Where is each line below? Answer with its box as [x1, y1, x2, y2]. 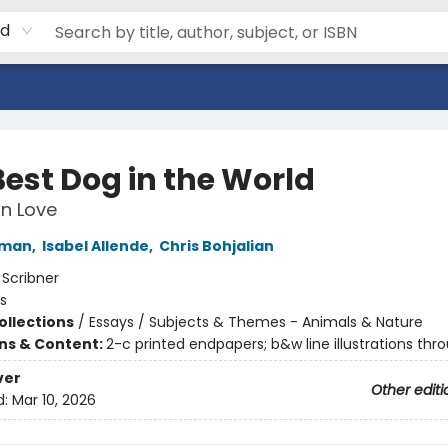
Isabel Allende [41, 236, 149, 256]
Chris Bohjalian [158, 236, 274, 256]
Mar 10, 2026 [11, 390, 96, 411]
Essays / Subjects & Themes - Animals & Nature [88, 312, 423, 332]
